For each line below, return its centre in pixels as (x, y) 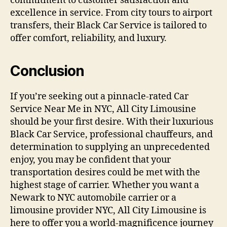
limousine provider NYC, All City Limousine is (108, 211)
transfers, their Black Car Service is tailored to (108, 26)
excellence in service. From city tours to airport (111, 13)
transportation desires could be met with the (105, 173)
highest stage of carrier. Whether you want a (105, 185)
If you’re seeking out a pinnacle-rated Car (99, 97)
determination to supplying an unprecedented (110, 147)
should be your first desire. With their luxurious (112, 122)
